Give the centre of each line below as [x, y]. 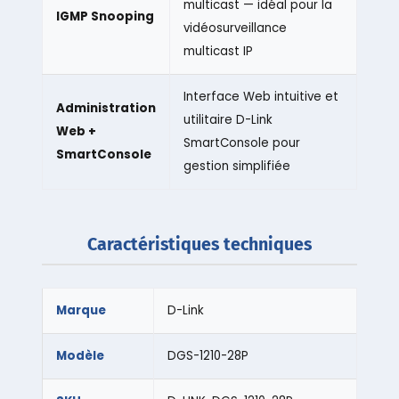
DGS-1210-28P [208, 356]
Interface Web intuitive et [261, 97]
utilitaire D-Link [228, 120]
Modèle [80, 356]
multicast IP [218, 52]
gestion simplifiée [236, 167]
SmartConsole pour [241, 143]
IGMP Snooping [105, 17]
